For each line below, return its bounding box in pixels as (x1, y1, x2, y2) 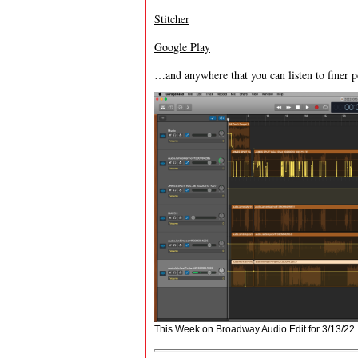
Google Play (154, 39, 210, 54)
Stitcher (154, 11, 189, 26)
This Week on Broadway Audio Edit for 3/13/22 (154, 324, 355, 335)
